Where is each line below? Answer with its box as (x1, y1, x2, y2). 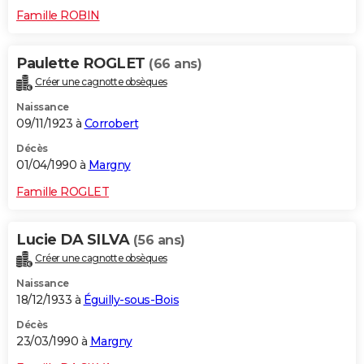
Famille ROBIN (16, 8, 100, 24)
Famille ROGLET (16, 184, 109, 200)
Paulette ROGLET (16, 54, 149, 73)
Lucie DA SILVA (16, 231, 133, 249)
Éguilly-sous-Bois (83, 292, 179, 308)
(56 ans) (132, 232, 185, 249)
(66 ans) (149, 56, 201, 72)
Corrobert (84, 116, 138, 132)
